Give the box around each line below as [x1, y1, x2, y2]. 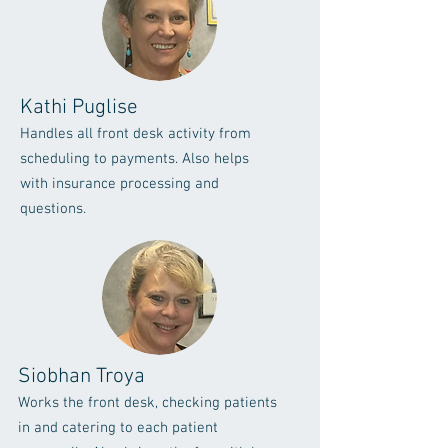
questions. [20, 200, 86, 218]
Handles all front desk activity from [20, 125, 251, 143]
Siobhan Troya [18, 364, 145, 389]
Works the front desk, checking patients [18, 394, 277, 412]
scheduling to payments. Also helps [20, 150, 249, 168]
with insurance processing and [20, 175, 219, 193]
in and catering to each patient [18, 419, 218, 437]
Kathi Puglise [20, 95, 138, 120]
